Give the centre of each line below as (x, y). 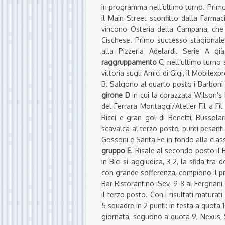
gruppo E (116, 151)
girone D (117, 95)
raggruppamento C (133, 62)
